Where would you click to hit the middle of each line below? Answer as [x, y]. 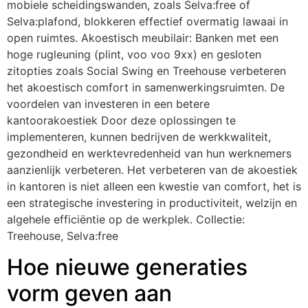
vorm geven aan [89, 293]
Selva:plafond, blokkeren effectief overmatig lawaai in [147, 22]
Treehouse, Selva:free [63, 236]
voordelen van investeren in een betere [108, 104]
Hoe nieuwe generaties [127, 267]
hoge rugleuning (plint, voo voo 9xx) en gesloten [134, 55]
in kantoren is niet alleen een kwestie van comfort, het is [154, 187]
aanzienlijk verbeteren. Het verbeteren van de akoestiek [152, 170]
